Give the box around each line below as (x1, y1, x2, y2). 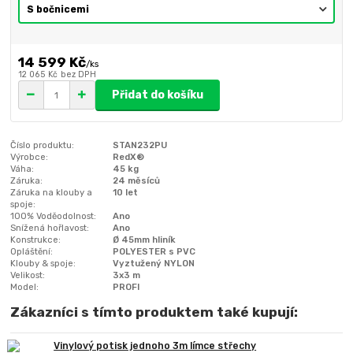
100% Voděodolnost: (10, 210, 97, 222)
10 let (113, 187, 139, 199)
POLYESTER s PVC (113, 246, 196, 258)
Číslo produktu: (10, 139, 75, 151)
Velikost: (10, 269, 46, 281)
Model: (10, 281, 39, 293)
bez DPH (60, 69, 96, 80)
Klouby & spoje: (10, 258, 76, 269)
